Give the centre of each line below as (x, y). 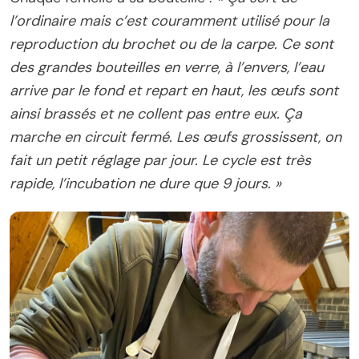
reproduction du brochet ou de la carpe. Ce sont (171, 44)
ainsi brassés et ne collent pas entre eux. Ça (156, 113)
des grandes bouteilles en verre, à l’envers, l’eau (167, 67)
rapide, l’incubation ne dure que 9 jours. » (145, 183)
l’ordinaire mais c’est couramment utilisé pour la (169, 20)
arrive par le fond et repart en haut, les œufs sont (174, 90)
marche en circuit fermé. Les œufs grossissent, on (175, 137)
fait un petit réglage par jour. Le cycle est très (160, 160)
